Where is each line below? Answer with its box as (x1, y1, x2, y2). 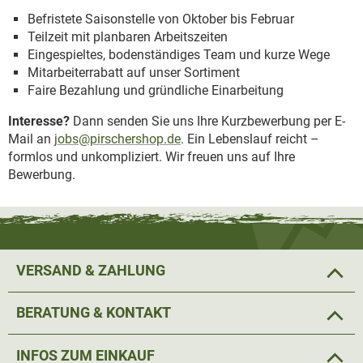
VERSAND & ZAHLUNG (16, 261, 165, 279)
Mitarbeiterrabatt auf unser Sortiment (28, 65, 240, 81)
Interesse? (8, 113, 70, 130)
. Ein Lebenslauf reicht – (181, 131, 319, 147)
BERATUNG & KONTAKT (16, 304, 171, 322)
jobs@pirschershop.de (54, 131, 181, 147)
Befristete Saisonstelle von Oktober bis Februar (28, 11, 294, 28)
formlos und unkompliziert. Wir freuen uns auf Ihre (8, 149, 295, 165)
